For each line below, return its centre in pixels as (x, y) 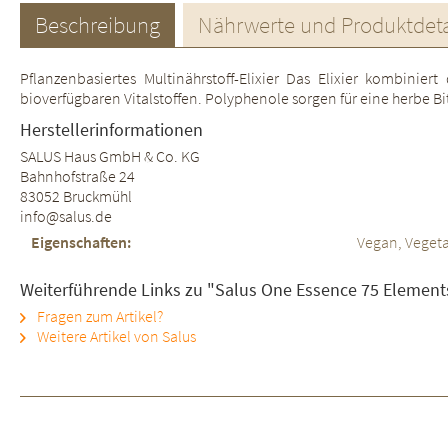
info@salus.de (66, 215)
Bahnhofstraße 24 (77, 175)
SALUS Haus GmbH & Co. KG (110, 155)
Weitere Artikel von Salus (115, 335)
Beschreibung (97, 24)
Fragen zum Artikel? (98, 315)
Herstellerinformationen (111, 129)
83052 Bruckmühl (76, 195)
